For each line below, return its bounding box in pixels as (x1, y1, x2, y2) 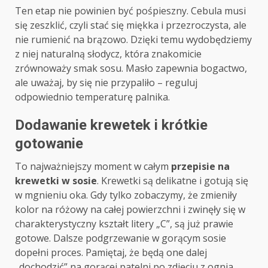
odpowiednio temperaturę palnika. (15, 90, 170, 104)
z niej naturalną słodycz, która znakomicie (15, 47, 202, 61)
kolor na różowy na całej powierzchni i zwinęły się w (15, 203, 245, 217)
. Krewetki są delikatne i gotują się (97, 174, 248, 188)
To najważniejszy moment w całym (15, 160, 171, 173)
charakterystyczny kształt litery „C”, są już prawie (15, 217, 233, 231)
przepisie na (171, 160, 230, 173)
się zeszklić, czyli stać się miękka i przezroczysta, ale (15, 19, 246, 32)
